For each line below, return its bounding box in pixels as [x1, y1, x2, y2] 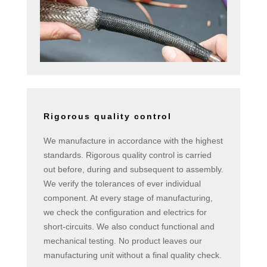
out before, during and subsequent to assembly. [43, 164, 223, 174]
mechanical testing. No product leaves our [43, 235, 202, 246]
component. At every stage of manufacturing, [43, 193, 213, 203]
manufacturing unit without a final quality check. [43, 250, 222, 260]
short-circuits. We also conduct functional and [43, 221, 215, 231]
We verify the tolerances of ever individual [43, 178, 201, 188]
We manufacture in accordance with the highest [43, 135, 223, 145]
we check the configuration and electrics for [43, 207, 207, 217]
